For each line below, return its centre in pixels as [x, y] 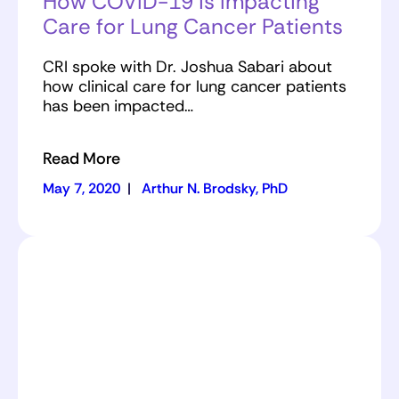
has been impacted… [118, 106]
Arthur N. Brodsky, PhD [215, 188]
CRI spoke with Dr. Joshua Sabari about [187, 66]
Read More [81, 158]
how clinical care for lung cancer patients [195, 86]
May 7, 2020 [81, 188]
